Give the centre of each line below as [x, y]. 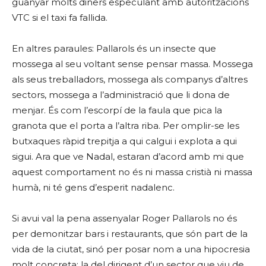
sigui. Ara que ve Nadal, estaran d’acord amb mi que [128, 156]
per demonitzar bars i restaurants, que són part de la [130, 234]
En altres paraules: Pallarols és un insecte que [114, 48]
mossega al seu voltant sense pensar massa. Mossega [132, 64]
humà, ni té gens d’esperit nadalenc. [93, 187]
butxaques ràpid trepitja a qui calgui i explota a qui [124, 141]
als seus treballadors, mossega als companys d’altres [130, 79]
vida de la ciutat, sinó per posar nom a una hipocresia [131, 249]
